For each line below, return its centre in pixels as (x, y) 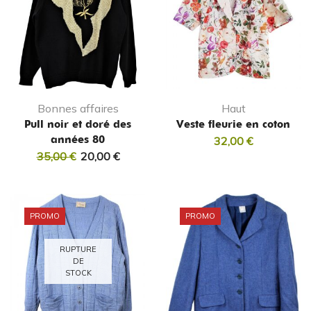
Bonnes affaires (78, 109)
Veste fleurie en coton (233, 125)
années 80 (78, 140)
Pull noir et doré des (78, 125)
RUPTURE (78, 250)
